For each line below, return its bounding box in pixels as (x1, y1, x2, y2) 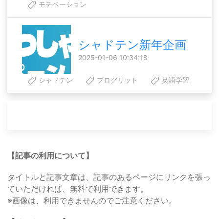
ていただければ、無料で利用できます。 (7, 184, 148, 194)
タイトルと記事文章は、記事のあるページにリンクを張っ (7, 172, 211, 182)
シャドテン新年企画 (78, 37, 186, 52)
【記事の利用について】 (7, 151, 93, 161)
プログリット (95, 76, 138, 85)
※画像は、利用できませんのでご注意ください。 (7, 196, 176, 206)
